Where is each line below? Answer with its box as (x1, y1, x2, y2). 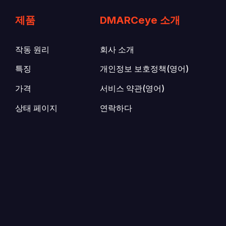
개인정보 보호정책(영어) (100, 64, 189, 74)
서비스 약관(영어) (100, 84, 164, 94)
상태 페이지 (15, 103, 58, 113)
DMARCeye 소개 (100, 13, 180, 26)
